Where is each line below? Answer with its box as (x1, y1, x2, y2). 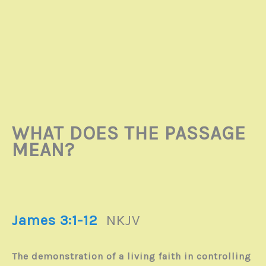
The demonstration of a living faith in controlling (12, 250, 251, 262)
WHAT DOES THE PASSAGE (12, 122, 246, 144)
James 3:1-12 (12, 211, 98, 229)
